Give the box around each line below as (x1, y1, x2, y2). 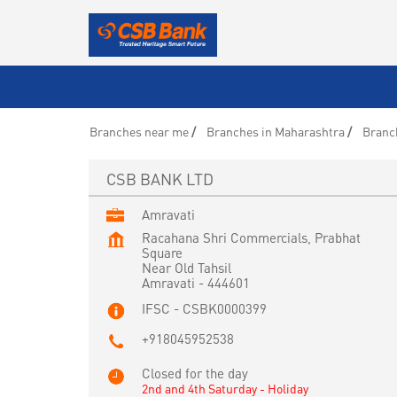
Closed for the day (141, 363, 248, 382)
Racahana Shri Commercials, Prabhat (141, 228, 361, 246)
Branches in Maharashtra (206, 122, 345, 139)
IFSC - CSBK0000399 (141, 299, 267, 317)
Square (141, 243, 183, 261)
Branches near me (89, 122, 189, 139)
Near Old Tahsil (141, 258, 231, 276)
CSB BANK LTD (105, 167, 214, 189)
